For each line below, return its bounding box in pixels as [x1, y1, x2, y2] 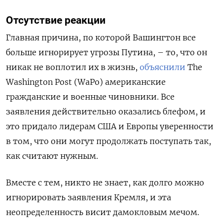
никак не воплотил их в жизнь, [6, 62, 140, 73]
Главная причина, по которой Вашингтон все [6, 33, 196, 43]
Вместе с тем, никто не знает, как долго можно [6, 178, 204, 188]
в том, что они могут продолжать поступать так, [6, 136, 211, 147]
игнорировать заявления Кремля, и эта [6, 192, 171, 203]
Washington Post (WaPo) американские [6, 77, 166, 87]
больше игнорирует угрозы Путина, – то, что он [6, 47, 207, 58]
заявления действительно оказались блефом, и [6, 107, 206, 117]
